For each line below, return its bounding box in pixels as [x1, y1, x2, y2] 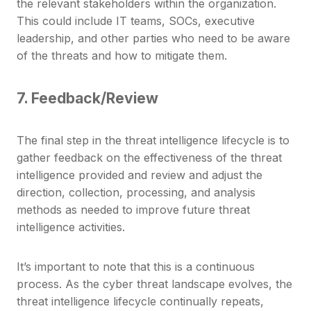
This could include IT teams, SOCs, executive [17, 14, 255, 28]
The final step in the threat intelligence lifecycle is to [17, 133, 289, 148]
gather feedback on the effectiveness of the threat [17, 151, 282, 165]
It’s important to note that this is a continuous [17, 260, 255, 274]
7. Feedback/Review [17, 89, 158, 108]
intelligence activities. [17, 220, 125, 235]
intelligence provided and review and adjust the [17, 168, 262, 183]
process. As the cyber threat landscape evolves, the [17, 277, 292, 292]
